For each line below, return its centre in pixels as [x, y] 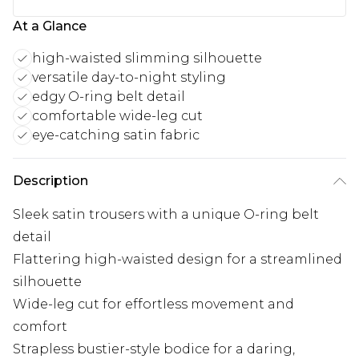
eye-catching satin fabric [116, 135]
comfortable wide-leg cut [117, 116]
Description [50, 181]
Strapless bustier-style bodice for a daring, [154, 349]
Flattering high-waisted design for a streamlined [177, 260]
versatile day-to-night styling [129, 78]
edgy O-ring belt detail [109, 97]
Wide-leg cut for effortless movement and [153, 305]
